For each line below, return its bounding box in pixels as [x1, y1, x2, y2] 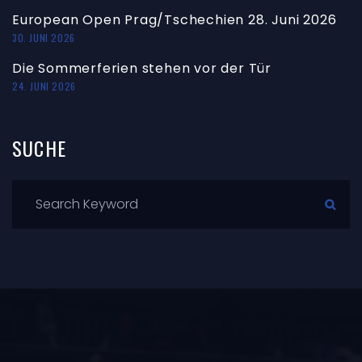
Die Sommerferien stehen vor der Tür [12, 58, 271, 78]
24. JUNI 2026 [12, 78, 76, 93]
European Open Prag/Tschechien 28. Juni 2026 [12, 10, 337, 29]
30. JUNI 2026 [12, 30, 75, 44]
